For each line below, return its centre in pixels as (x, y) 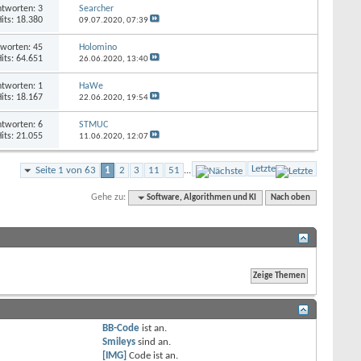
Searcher (96, 8)
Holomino (98, 47)
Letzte (263, 168)
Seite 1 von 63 (66, 170)
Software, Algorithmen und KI (202, 197)
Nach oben (291, 197)
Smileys (119, 342)
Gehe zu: (109, 197)
